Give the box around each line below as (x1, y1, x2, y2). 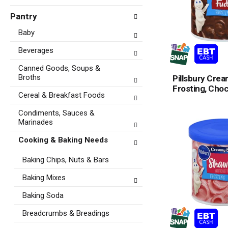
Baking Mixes (22, 173, 66, 182)
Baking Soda (22, 191, 64, 200)
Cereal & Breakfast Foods (18, 91, 105, 100)
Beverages (18, 46, 53, 55)
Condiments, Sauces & (18, 108, 95, 118)
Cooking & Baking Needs (18, 135, 108, 145)
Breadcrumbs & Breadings (22, 209, 109, 218)
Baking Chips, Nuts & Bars (22, 155, 109, 164)
